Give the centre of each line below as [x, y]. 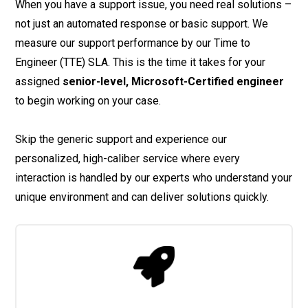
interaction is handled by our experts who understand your [154, 177]
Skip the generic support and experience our [121, 139]
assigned [39, 81]
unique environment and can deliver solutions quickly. [142, 197]
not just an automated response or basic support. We [142, 23]
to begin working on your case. [88, 100]
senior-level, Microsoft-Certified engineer [174, 81]
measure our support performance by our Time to [133, 43]
